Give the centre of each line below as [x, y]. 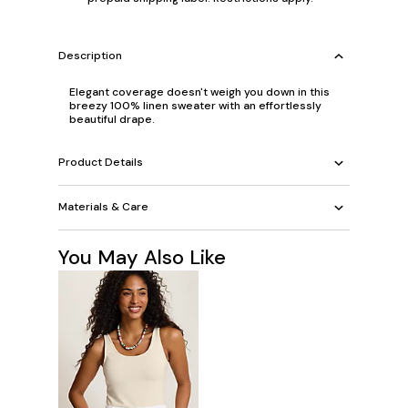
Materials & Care [103, 207]
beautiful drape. [112, 119]
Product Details [101, 163]
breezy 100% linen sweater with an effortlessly [195, 105]
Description [90, 56]
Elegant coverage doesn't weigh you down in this [199, 92]
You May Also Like [142, 257]
